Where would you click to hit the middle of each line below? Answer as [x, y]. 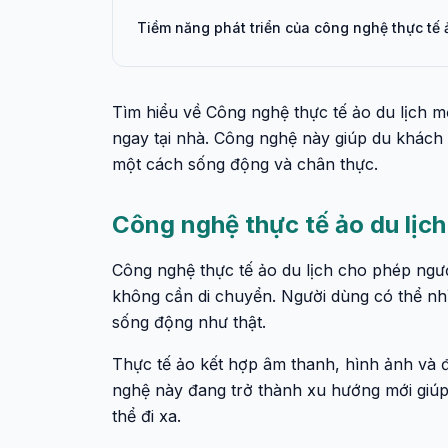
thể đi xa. [146, 416]
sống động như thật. [189, 322]
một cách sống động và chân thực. [245, 164]
